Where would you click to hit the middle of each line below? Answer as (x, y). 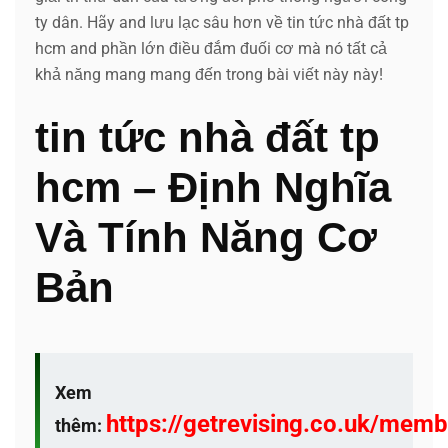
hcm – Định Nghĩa (213, 187)
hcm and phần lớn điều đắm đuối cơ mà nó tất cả (211, 48)
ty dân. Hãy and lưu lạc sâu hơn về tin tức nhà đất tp (222, 22)
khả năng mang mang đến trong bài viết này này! (209, 74)
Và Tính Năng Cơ (206, 237)
